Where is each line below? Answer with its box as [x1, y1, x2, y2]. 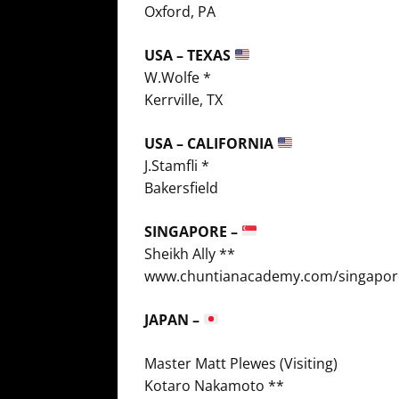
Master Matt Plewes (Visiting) [144, 353, 338, 373]
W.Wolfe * [144, 67, 211, 87]
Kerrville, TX [144, 89, 223, 110]
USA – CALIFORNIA [144, 133, 277, 153]
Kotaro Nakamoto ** [144, 375, 284, 395]
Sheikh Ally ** [144, 243, 235, 264]
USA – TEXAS [144, 45, 234, 65]
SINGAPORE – [144, 221, 241, 241]
